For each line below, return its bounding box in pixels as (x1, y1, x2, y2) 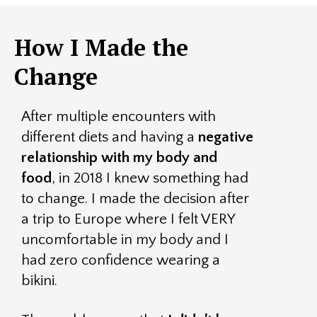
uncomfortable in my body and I (21, 231, 229, 248)
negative (198, 129, 253, 145)
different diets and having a (21, 129, 198, 145)
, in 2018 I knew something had (52, 170, 248, 186)
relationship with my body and (21, 149, 217, 166)
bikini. (21, 272, 57, 289)
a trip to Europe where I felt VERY (21, 211, 235, 227)
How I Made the (14, 33, 188, 62)
